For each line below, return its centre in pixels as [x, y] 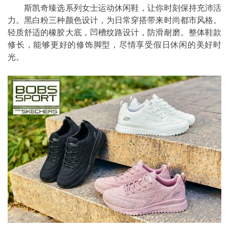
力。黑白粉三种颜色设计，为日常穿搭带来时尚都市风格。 [114, 20]
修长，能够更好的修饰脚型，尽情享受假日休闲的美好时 [114, 45]
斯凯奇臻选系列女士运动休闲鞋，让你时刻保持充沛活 [114, 8]
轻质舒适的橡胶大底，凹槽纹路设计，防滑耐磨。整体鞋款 [114, 33]
